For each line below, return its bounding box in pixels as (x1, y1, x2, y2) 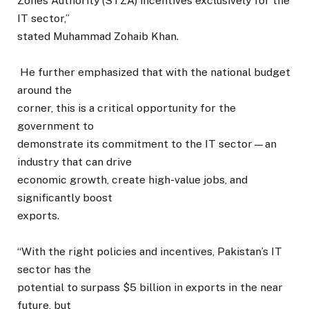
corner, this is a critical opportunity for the (17, 101, 236, 115)
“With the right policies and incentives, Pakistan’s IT (17, 245, 282, 259)
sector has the (17, 263, 91, 277)
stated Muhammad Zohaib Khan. (17, 30, 179, 43)
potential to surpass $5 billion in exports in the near (17, 281, 283, 295)
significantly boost (17, 191, 112, 205)
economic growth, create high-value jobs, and (17, 173, 248, 187)
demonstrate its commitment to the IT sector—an (17, 137, 277, 151)
